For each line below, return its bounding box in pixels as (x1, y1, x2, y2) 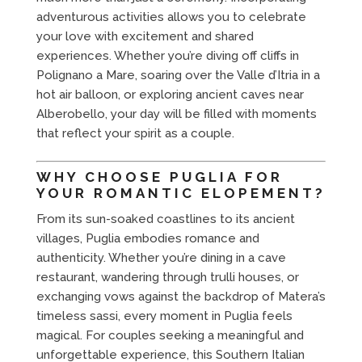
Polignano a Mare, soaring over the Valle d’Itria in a (36, 67, 320, 82)
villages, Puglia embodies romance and (36, 230, 259, 246)
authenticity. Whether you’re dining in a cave (36, 250, 286, 265)
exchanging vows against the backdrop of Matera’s (36, 288, 326, 304)
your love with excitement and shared (36, 28, 254, 44)
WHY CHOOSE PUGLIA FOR (36, 168, 283, 185)
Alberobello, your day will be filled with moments (36, 106, 317, 121)
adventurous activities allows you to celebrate (36, 9, 306, 24)
